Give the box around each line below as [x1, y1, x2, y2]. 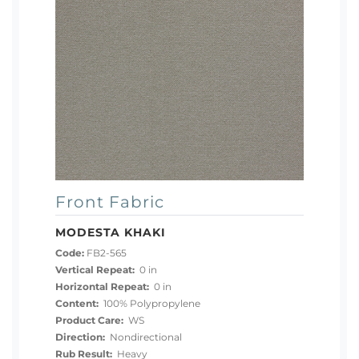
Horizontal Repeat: [55, 281, 149, 293]
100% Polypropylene [99, 298, 200, 310]
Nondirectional [105, 332, 182, 344]
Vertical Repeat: [55, 264, 135, 276]
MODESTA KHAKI [55, 224, 166, 240]
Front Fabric [55, 191, 164, 212]
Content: [55, 298, 99, 310]
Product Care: [55, 315, 123, 327]
